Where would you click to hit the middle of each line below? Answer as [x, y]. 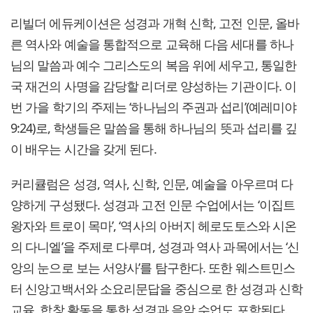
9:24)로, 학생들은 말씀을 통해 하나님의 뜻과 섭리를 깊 [154, 128]
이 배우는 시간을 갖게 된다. [83, 149]
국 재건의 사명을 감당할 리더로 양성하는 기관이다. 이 [154, 86]
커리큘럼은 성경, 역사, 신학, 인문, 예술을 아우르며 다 [152, 184]
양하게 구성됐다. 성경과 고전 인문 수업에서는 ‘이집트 [153, 205]
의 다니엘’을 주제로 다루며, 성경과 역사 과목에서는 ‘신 [155, 247]
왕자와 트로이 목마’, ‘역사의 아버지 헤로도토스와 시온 [154, 226]
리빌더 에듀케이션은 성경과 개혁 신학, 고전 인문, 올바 [155, 23]
